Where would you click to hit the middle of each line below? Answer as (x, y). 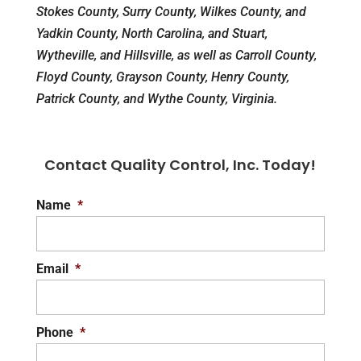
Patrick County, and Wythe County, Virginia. (156, 99)
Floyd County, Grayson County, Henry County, (162, 77)
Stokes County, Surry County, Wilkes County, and (171, 12)
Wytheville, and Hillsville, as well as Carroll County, (176, 56)
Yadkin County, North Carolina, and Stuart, (151, 34)
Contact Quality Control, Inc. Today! (180, 165)
